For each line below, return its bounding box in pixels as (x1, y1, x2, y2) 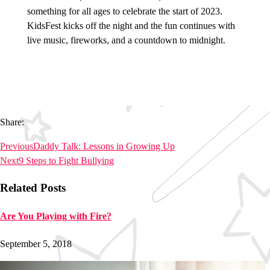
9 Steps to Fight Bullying (19, 155, 114, 166)
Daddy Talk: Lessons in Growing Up (33, 141, 175, 152)
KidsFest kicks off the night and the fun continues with (27, 20, 235, 31)
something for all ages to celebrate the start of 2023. (27, 6, 222, 17)
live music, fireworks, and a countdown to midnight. (27, 35, 225, 46)
